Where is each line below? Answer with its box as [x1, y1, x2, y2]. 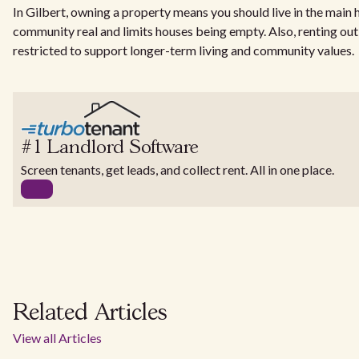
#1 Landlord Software [21, 139, 199, 158]
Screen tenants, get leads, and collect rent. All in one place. [21, 162, 334, 178]
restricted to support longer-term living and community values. [13, 42, 354, 58]
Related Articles [13, 303, 167, 325]
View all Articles [13, 330, 102, 346]
